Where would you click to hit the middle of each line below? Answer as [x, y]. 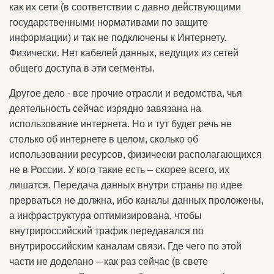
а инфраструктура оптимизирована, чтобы [106, 216]
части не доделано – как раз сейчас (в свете [109, 261]
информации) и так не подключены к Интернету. [118, 38]
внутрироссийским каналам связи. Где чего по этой [125, 246]
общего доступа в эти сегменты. [82, 68]
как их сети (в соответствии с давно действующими [125, 7]
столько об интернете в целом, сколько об [104, 139]
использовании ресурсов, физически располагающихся [135, 154]
